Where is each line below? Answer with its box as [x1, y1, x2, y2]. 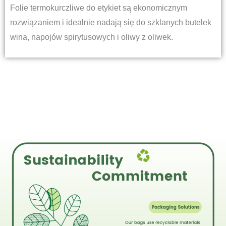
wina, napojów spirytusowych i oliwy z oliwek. [10, 32, 173, 41]
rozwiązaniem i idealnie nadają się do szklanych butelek [10, 18, 211, 27]
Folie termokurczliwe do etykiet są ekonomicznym [10, 3, 187, 12]
